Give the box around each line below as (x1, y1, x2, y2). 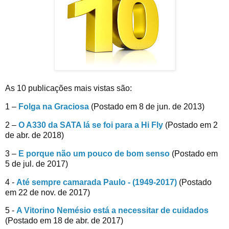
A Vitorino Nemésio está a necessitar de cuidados (16, 206, 209, 215)
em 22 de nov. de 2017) (5, 188, 90, 197)
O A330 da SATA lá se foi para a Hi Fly (18, 120, 163, 129)
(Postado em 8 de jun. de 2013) (89, 102, 204, 111)
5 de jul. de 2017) (5, 159, 68, 168)
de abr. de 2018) (5, 130, 64, 140)
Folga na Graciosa (18, 102, 89, 111)
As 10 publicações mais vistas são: (5, 84, 132, 93)
